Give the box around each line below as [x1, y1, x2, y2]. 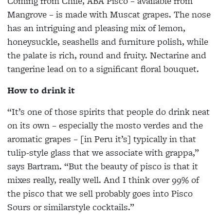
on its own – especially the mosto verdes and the [7, 119, 203, 132]
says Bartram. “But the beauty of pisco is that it [7, 160, 198, 173]
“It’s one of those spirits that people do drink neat [7, 105, 210, 119]
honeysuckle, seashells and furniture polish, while [7, 35, 208, 49]
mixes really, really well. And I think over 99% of [7, 173, 199, 187]
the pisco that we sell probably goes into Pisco [7, 187, 193, 200]
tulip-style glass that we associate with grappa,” [7, 146, 199, 160]
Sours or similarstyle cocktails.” [7, 200, 134, 214]
